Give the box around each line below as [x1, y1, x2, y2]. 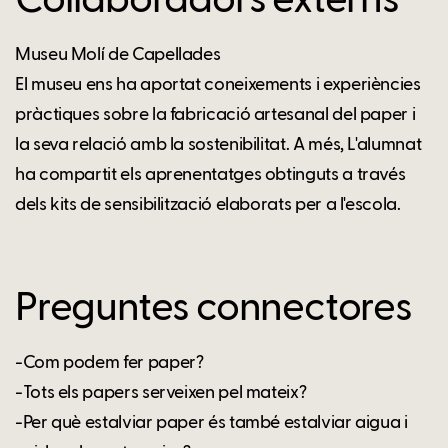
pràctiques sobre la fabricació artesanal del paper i [15, 105, 416, 124]
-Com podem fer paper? [15, 353, 204, 372]
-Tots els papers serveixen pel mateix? [15, 383, 307, 402]
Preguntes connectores [15, 288, 412, 329]
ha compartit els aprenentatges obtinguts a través [15, 165, 406, 184]
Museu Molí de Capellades [15, 45, 221, 64]
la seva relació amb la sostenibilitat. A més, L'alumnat [15, 135, 422, 154]
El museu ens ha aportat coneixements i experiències [15, 75, 421, 94]
